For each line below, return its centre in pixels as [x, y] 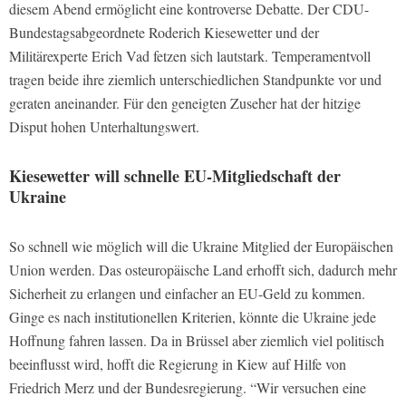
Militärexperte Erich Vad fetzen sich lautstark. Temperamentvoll [190, 56]
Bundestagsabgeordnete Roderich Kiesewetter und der [164, 32]
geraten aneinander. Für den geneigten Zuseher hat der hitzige [185, 103]
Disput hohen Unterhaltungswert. [104, 126]
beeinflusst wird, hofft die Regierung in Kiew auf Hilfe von [178, 364]
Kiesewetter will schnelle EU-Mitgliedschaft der [175, 176]
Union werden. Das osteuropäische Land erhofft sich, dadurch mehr [203, 270]
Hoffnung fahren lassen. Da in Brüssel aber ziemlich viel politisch [197, 340]
